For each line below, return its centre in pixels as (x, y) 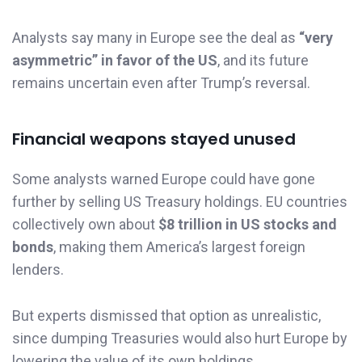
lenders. (38, 269)
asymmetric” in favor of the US (115, 60)
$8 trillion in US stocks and (248, 224)
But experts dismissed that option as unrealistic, (166, 315)
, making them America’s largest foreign (179, 246)
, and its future (263, 60)
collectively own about (85, 224)
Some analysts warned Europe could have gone (164, 179)
